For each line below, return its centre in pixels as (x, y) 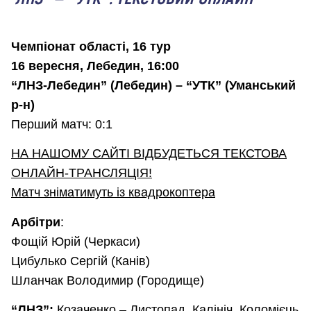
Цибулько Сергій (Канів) (81, 261)
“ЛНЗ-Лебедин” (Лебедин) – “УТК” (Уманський (153, 85)
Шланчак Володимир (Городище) (108, 280)
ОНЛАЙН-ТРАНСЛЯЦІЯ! (82, 173)
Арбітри (36, 222)
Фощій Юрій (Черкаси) (76, 241)
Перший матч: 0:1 (62, 124)
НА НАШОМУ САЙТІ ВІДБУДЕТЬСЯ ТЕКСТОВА (149, 154)
